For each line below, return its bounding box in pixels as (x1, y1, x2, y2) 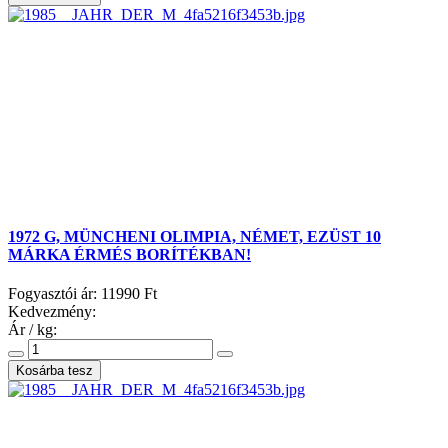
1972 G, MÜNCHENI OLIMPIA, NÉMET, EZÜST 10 (8, 227, 381, 245)
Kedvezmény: (8, 302, 96, 320)
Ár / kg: (8, 320, 57, 338)
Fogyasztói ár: (8, 284, 101, 302)
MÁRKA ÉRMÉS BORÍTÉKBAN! (8, 245, 251, 263)
